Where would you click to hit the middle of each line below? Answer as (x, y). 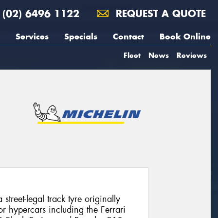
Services (32, 36)
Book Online (185, 36)
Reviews (192, 55)
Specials (81, 36)
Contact (128, 36)
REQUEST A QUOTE (159, 13)
